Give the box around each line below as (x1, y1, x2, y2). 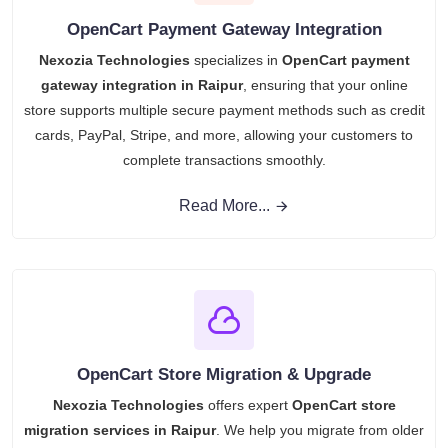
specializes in (189, 52, 282, 69)
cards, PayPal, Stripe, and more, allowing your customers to (35, 127, 413, 144)
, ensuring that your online (242, 77, 408, 94)
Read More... (178, 197, 270, 215)
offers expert (203, 397, 292, 414)
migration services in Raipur (24, 422, 216, 439)
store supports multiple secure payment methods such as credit (23, 102, 425, 119)
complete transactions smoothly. (122, 152, 326, 169)
